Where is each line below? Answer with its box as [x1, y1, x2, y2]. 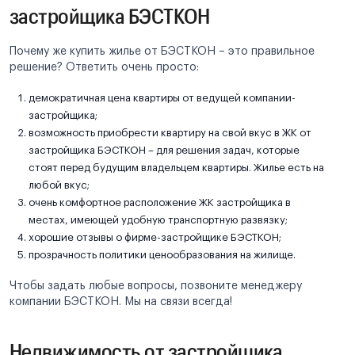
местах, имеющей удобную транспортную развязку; [29, 215, 288, 225]
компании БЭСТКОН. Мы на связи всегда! [10, 296, 232, 307]
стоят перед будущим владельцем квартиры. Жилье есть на [29, 162, 324, 173]
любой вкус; [29, 180, 90, 190]
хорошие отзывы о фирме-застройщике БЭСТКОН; [29, 232, 281, 242]
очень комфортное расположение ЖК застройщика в [29, 197, 291, 208]
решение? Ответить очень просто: [10, 62, 199, 73]
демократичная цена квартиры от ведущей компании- [29, 93, 296, 103]
